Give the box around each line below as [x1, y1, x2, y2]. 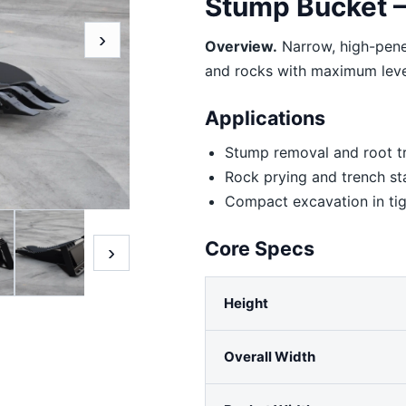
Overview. [205, 36, 278, 55]
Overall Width [224, 347, 316, 365]
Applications [205, 105, 326, 130]
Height [224, 294, 269, 312]
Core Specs [205, 236, 315, 260]
